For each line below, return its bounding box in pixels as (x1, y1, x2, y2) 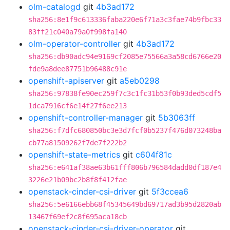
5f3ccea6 (151, 186, 188, 197)
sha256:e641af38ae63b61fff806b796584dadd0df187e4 (28, 163, 221, 171)
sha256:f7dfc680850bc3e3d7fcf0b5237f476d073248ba (28, 126, 221, 135)
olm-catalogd (28, 2, 81, 12)
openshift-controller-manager (28, 112, 143, 123)
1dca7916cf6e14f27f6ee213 (28, 102, 127, 110)
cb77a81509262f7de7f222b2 (28, 139, 127, 147)
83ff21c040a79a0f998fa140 (28, 28, 127, 36)
